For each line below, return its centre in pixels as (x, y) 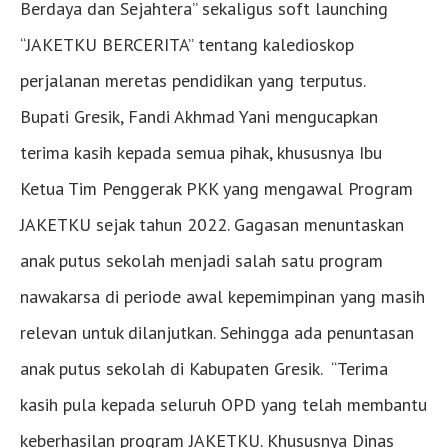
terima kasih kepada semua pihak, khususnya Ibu (201, 152)
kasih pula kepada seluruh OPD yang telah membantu (223, 404)
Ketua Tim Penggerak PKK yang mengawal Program (216, 188)
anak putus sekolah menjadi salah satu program (201, 260)
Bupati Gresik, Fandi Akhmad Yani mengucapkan (199, 116)
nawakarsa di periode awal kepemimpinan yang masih (222, 296)
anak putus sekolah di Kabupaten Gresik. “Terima (204, 368)
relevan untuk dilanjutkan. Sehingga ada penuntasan (217, 332)
